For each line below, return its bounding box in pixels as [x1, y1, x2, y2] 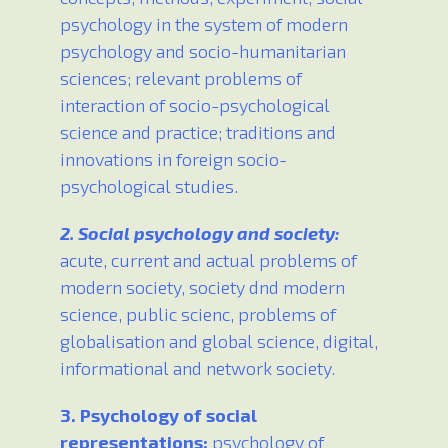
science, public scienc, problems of [60, 303, 336, 326]
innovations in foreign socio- [60, 148, 287, 171]
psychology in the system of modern [60, 13, 348, 36]
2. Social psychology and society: [60, 222, 340, 245]
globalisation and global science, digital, [60, 330, 378, 353]
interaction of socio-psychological [60, 94, 330, 117]
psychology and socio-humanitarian [60, 40, 346, 63]
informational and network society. [60, 357, 335, 380]
